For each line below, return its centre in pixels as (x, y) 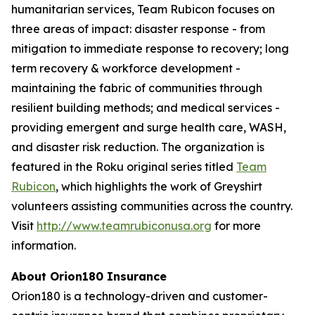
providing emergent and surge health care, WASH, (149, 127)
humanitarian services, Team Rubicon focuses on (143, 9)
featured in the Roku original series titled (124, 167)
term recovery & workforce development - (126, 68)
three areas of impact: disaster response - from (138, 29)
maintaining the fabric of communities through (137, 88)
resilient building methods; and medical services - (146, 108)
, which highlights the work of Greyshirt (159, 186)
